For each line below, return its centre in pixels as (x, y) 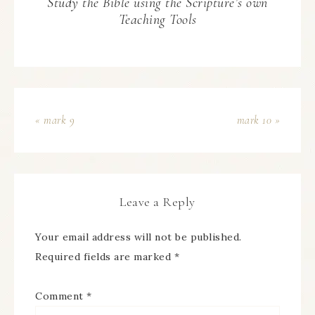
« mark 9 (55, 120)
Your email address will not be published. (139, 237)
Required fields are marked (105, 257)
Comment (61, 296)
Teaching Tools (157, 20)
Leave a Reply (157, 202)
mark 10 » (258, 120)
